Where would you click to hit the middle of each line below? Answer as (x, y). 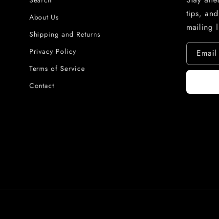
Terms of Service (57, 68)
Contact (42, 86)
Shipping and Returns (65, 34)
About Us (44, 17)
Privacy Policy (53, 51)
